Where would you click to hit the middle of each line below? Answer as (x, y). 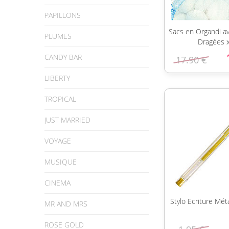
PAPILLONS (63, 15)
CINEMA (58, 183)
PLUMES (58, 36)
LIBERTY (57, 78)
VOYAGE (58, 141)
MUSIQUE (61, 162)
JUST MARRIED (67, 120)
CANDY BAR (63, 57)
